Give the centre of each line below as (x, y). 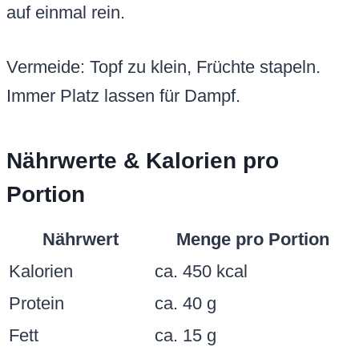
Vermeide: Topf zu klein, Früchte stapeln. (163, 67)
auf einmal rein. (66, 13)
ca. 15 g (186, 336)
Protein (36, 304)
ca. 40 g (186, 304)
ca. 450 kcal (201, 272)
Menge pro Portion (252, 240)
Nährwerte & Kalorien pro (143, 161)
